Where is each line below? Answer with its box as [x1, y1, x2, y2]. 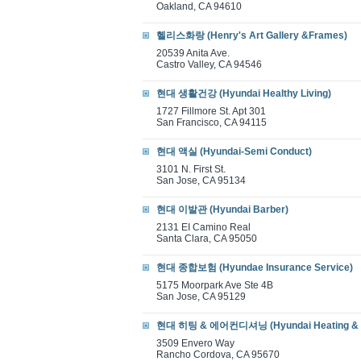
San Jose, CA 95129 [156, 291, 246, 302]
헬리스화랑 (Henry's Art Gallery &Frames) [156, 30, 347, 41]
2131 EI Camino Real [156, 222, 251, 233]
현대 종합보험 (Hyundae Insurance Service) [156, 262, 353, 273]
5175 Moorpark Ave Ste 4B [156, 280, 273, 291]
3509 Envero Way [156, 338, 234, 349]
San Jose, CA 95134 [156, 175, 246, 186]
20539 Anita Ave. [156, 48, 230, 59]
